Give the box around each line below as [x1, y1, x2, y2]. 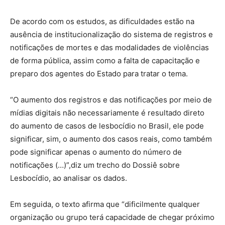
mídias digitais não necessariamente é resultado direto [10, 108, 204, 118]
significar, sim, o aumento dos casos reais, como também [10, 134, 212, 144]
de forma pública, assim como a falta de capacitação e [10, 56, 200, 65]
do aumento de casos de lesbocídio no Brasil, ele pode [10, 121, 204, 131]
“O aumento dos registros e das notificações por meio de [10, 95, 212, 104]
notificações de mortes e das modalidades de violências [10, 43, 209, 52]
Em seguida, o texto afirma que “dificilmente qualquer [10, 199, 200, 209]
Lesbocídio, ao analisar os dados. [10, 173, 127, 183]
